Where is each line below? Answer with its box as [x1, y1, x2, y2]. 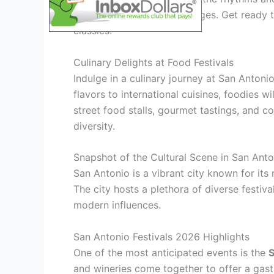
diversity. [73, 119, 115, 132]
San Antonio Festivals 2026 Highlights [73, 230, 250, 243]
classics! [73, 24, 112, 37]
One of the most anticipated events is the [73, 246, 268, 259]
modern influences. [73, 199, 161, 212]
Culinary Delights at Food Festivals [73, 56, 234, 68]
